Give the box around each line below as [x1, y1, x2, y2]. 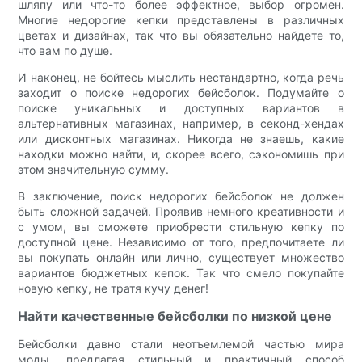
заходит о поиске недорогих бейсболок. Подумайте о [18, 85, 344, 99]
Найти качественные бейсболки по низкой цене [18, 307, 333, 324]
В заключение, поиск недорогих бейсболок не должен [18, 188, 344, 203]
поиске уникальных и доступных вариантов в [18, 100, 344, 115]
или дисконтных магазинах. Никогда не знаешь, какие [18, 131, 344, 145]
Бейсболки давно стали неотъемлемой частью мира [18, 336, 344, 351]
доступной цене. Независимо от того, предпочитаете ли [18, 234, 344, 249]
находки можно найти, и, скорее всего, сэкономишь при [18, 146, 344, 161]
